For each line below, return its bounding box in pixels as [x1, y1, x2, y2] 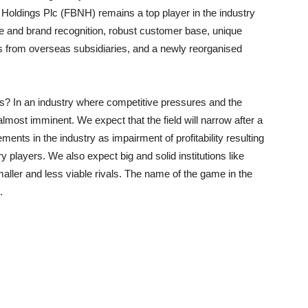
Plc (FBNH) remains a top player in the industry [41, 7, 255, 19]
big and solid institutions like [120, 150, 244, 162]
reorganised [189, 43, 242, 54]
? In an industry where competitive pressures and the [5, 96, 242, 108]
